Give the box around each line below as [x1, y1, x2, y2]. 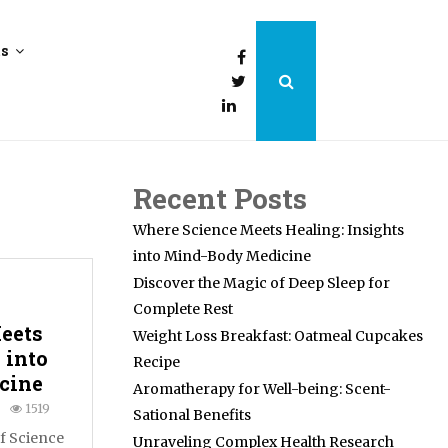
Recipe [133, 353, 180, 371]
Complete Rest [133, 300, 233, 318]
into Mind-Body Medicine [133, 247, 311, 265]
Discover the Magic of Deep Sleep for [133, 274, 390, 292]
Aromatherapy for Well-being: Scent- [133, 380, 391, 398]
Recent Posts [133, 180, 307, 217]
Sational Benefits [133, 406, 251, 424]
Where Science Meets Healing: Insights [133, 221, 404, 239]
